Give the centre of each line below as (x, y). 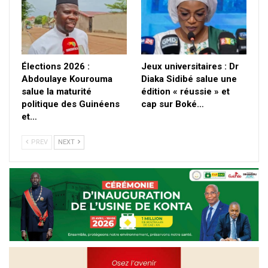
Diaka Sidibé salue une (189, 79)
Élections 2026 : (56, 66)
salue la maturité (57, 91)
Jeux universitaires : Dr (190, 66)
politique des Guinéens (71, 104)
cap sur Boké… (173, 104)
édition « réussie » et (185, 91)
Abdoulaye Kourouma (67, 79)
